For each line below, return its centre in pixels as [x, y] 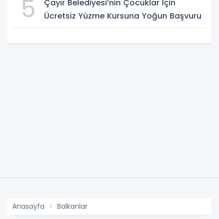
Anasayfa [28, 206]
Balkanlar [72, 206]
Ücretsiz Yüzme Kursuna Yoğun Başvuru [123, 16]
